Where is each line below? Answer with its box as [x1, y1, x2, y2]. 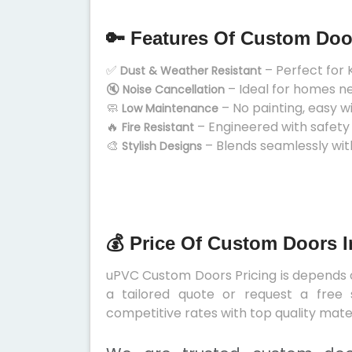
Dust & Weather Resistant [120, 63, 262, 79]
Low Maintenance [122, 101, 218, 116]
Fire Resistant [122, 119, 194, 135]
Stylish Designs [122, 138, 202, 154]
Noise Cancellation [123, 82, 225, 97]
